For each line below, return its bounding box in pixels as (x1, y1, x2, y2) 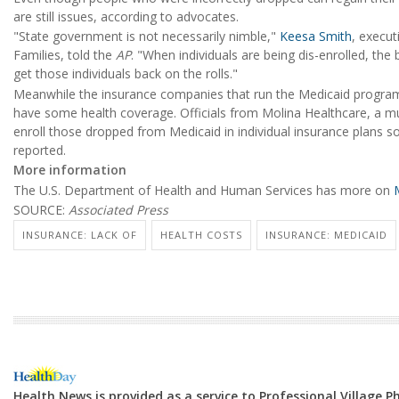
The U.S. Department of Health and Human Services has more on (13, 181, 394, 199)
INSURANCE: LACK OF (22, 228, 137, 242)
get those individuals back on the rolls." (13, 65, 238, 83)
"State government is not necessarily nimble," (13, 28, 280, 45)
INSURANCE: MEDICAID (265, 228, 387, 242)
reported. (13, 141, 66, 159)
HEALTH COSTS (160, 228, 242, 242)
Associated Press (69, 200, 168, 218)
